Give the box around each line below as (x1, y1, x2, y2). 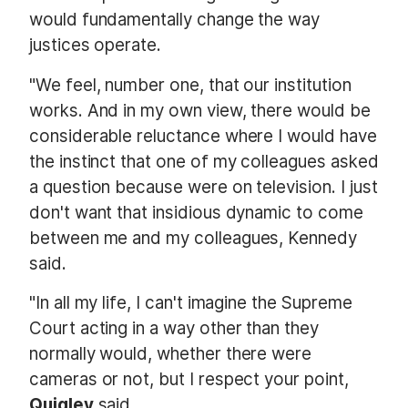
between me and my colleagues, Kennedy (29, 227, 357, 249)
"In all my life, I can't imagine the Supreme (29, 291, 352, 313)
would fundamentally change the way (29, 9, 321, 31)
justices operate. (29, 35, 162, 56)
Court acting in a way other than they (29, 317, 319, 339)
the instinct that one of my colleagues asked (29, 150, 379, 172)
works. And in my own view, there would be (29, 99, 371, 121)
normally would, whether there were (29, 342, 312, 364)
